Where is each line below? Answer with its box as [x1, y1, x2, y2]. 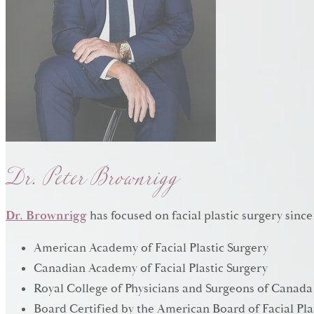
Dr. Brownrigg [6, 207, 87, 224]
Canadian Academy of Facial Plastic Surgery [34, 261, 268, 277]
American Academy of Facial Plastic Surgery [34, 240, 268, 257]
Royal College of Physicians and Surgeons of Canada [34, 281, 313, 297]
